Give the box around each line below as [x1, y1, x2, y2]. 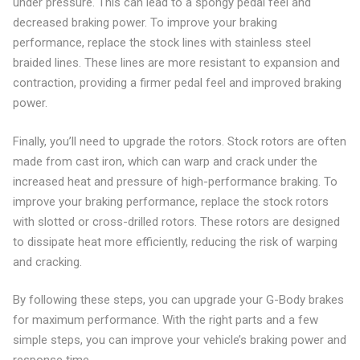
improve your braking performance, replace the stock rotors [12, 194, 329, 209]
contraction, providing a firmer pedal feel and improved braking [12, 76, 342, 90]
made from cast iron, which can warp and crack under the [12, 153, 317, 169]
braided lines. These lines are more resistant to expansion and [12, 55, 340, 70]
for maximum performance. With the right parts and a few [12, 313, 318, 327]
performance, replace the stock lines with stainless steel [12, 35, 311, 50]
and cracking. [12, 254, 82, 269]
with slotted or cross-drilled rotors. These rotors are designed [12, 214, 340, 229]
